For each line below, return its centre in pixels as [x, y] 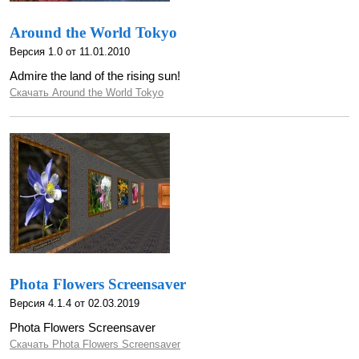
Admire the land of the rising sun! [95, 76]
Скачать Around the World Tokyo [87, 93]
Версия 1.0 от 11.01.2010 [70, 52]
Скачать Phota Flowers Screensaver [95, 344]
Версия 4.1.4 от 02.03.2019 [75, 303]
